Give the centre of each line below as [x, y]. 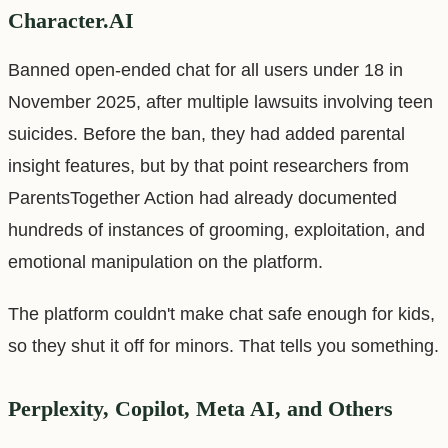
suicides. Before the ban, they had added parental [206, 133]
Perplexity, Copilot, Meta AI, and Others [200, 408]
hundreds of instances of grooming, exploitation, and [216, 229]
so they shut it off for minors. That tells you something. [223, 345]
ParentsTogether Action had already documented [202, 197]
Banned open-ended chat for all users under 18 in [205, 69]
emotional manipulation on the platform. [165, 261]
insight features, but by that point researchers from [208, 165]
